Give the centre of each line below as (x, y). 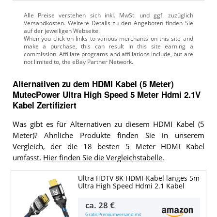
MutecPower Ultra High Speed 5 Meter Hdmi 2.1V (106, 94)
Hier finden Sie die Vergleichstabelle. (103, 157)
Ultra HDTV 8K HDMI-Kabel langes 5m (139, 178)
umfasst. (28, 157)
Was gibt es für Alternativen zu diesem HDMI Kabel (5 (108, 124)
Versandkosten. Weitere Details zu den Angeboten (93, 23)
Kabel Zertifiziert (44, 105)
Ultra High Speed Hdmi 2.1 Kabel (131, 186)
